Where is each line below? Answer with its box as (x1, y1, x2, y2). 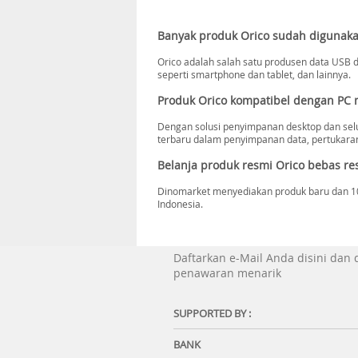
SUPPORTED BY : (173, 306, 251, 320)
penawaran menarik (173, 265, 281, 280)
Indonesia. (157, 197, 203, 210)
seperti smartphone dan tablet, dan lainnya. (157, 68, 351, 81)
